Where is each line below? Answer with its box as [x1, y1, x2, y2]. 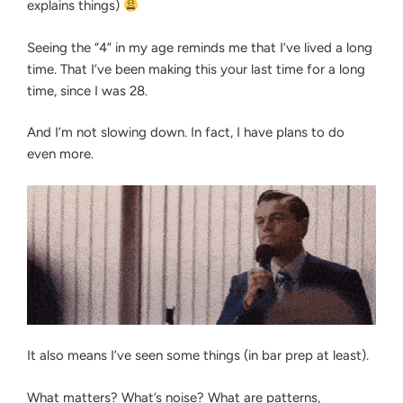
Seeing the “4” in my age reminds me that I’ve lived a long [27, 39, 372, 56]
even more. [27, 146, 94, 163]
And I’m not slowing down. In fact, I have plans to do [27, 124, 345, 141]
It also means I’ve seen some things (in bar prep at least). [27, 347, 369, 364]
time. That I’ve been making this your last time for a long [27, 60, 365, 77]
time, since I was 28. [27, 82, 148, 99]
